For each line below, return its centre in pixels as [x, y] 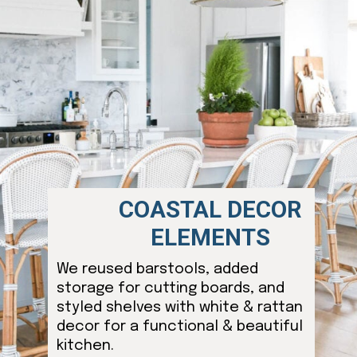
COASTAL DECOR [211, 209]
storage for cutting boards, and [170, 288]
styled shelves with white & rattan [179, 308]
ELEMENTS [211, 237]
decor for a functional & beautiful [179, 327]
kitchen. [85, 346]
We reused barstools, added [157, 269]
